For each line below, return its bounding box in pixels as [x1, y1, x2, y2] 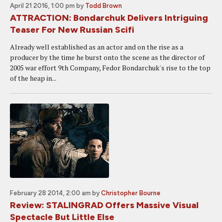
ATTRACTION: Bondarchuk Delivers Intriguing [10, 12, 208, 23]
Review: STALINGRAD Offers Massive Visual [10, 200, 199, 211]
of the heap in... [10, 73, 56, 83]
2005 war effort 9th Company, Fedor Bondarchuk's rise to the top [10, 63, 211, 72]
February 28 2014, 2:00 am [10, 189, 91, 197]
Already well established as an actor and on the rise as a [10, 42, 183, 52]
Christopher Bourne [101, 189, 161, 197]
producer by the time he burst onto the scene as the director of [10, 53, 205, 62]
